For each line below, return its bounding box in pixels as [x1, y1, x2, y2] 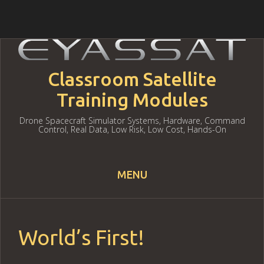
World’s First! [18, 225, 144, 250]
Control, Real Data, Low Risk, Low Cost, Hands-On [38, 124, 226, 136]
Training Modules [56, 89, 208, 111]
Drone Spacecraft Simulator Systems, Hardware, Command [19, 115, 245, 127]
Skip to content [26, 192, 87, 204]
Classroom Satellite [47, 68, 217, 90]
